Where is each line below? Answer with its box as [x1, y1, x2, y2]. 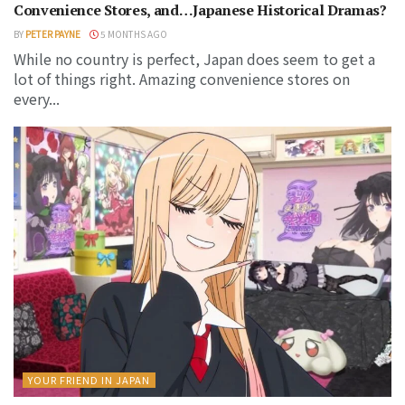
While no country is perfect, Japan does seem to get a [14, 47, 375, 70]
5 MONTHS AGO [99, 26, 167, 41]
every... [14, 87, 60, 109]
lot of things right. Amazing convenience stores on [14, 67, 350, 89]
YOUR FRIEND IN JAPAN [28, 372, 150, 387]
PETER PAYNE [25, 26, 80, 41]
